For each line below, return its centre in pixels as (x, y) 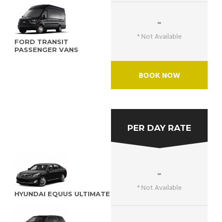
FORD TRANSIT (41, 42)
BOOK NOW (159, 76)
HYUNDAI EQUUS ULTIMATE (62, 194)
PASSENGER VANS (46, 50)
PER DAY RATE (159, 128)
